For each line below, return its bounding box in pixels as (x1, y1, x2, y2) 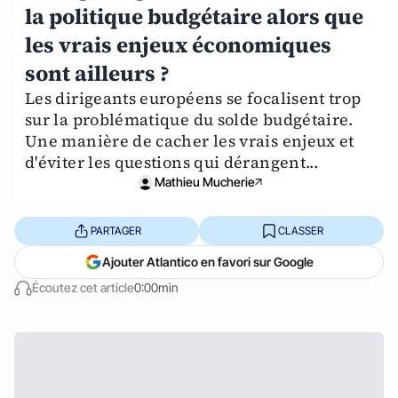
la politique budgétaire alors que (25, 2, 363, 31)
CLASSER (277, 223, 323, 237)
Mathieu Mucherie (154, 174, 255, 189)
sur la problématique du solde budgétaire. (25, 108, 354, 131)
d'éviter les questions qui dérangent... (25, 151, 319, 173)
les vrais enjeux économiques (25, 30, 331, 60)
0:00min (134, 280, 179, 295)
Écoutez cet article (32, 280, 134, 295)
